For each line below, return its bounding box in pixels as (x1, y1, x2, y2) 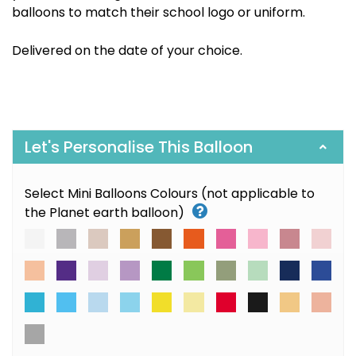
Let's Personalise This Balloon (25, 136, 253, 158)
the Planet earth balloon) (25, 203, 184, 222)
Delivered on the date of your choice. (12, 41, 242, 60)
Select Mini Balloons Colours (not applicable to (25, 184, 315, 203)
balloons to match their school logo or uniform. (12, 3, 305, 21)
